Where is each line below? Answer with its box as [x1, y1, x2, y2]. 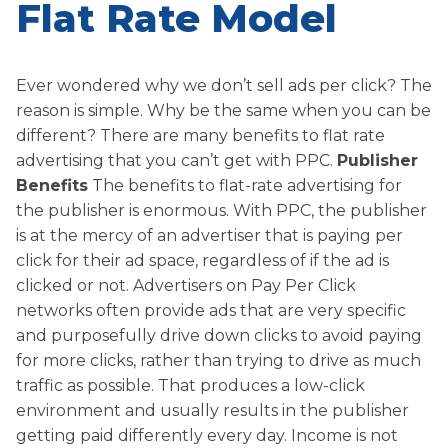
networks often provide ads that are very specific [16, 300, 406, 320]
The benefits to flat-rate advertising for [88, 175, 402, 195]
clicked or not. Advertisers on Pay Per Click [16, 275, 356, 295]
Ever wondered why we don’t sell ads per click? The [16, 75, 432, 95]
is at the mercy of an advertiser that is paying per [16, 225, 403, 245]
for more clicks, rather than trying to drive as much [16, 350, 421, 370]
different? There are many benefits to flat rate [16, 125, 385, 145]
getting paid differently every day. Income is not [16, 425, 398, 445]
